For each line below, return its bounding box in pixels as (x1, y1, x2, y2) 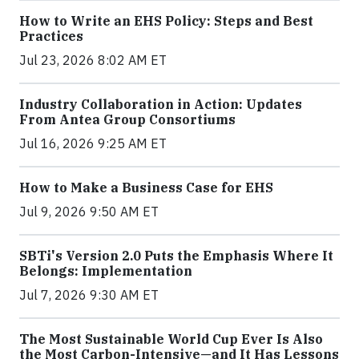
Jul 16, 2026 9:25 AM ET (19, 135, 167, 151)
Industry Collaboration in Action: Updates (19, 95, 302, 112)
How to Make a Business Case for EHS (19, 179, 273, 196)
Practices (19, 27, 83, 44)
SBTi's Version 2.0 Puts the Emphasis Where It (19, 247, 333, 264)
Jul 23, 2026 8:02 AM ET (19, 51, 167, 68)
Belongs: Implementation (19, 262, 192, 279)
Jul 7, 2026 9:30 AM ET (19, 286, 159, 303)
